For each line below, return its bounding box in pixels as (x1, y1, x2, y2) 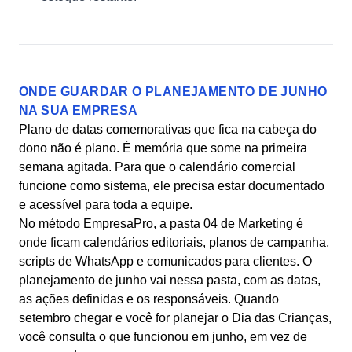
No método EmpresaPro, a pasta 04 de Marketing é (19, 217, 303, 230)
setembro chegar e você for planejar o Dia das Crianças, (19, 311, 332, 324)
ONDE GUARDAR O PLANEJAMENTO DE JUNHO (19, 85, 328, 98)
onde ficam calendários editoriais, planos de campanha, (19, 236, 329, 249)
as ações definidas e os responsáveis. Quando (19, 292, 279, 306)
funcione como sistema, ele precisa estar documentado (19, 179, 324, 192)
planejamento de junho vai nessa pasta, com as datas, (19, 273, 321, 287)
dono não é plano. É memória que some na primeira (19, 141, 307, 155)
